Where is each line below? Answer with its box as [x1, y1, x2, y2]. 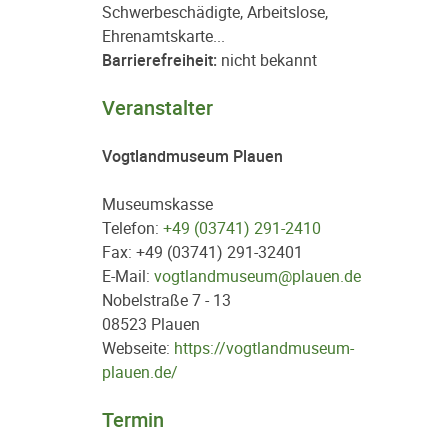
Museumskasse [102, 193, 213, 215]
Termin [102, 406, 164, 433]
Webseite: [102, 337, 174, 359]
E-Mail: [102, 265, 154, 287]
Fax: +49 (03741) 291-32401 [102, 241, 303, 263]
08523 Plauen [102, 313, 200, 335]
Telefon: [102, 217, 163, 239]
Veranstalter [102, 94, 213, 121]
